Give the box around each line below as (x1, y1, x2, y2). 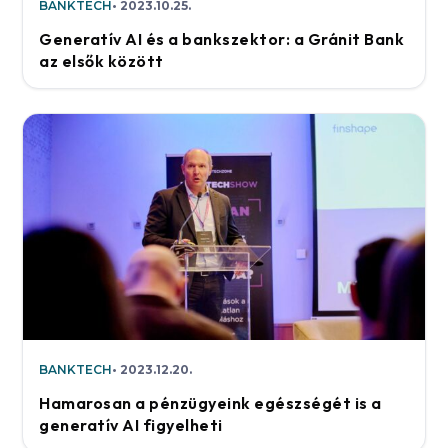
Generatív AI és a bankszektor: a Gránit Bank (39, 28, 405, 49)
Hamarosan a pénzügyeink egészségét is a (39, 392, 382, 413)
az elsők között (39, 50, 164, 71)
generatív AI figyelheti (39, 414, 223, 435)
